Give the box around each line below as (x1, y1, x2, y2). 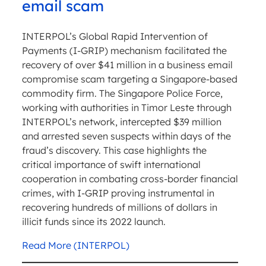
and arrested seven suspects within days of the (21, 130, 231, 142)
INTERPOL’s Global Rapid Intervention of (21, 30, 208, 43)
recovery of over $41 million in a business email (21, 59, 233, 71)
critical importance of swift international (21, 159, 201, 171)
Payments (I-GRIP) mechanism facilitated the (21, 45, 227, 57)
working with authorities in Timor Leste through (21, 102, 232, 114)
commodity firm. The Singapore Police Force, (21, 87, 223, 100)
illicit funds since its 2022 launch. (21, 216, 166, 228)
